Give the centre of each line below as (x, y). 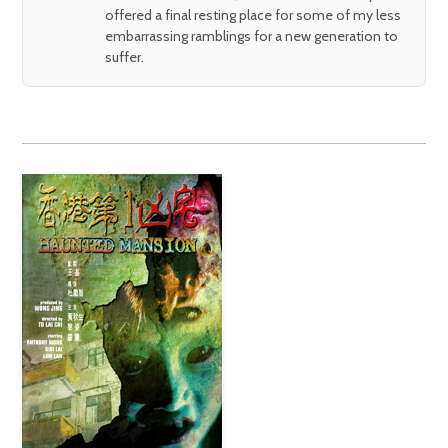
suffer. (125, 56)
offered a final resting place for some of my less (253, 14)
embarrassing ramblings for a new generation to (252, 35)
